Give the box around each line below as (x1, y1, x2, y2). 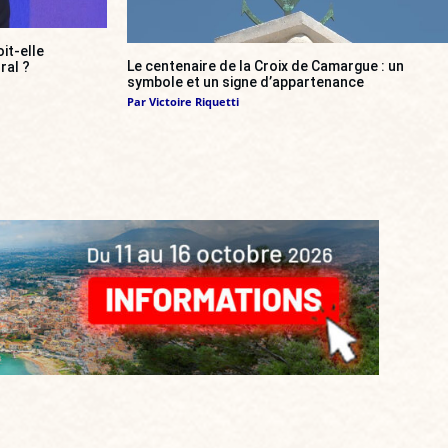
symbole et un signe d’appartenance (127, 73, 364, 90)
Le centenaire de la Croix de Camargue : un (127, 57, 404, 74)
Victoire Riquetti (149, 93, 239, 109)
